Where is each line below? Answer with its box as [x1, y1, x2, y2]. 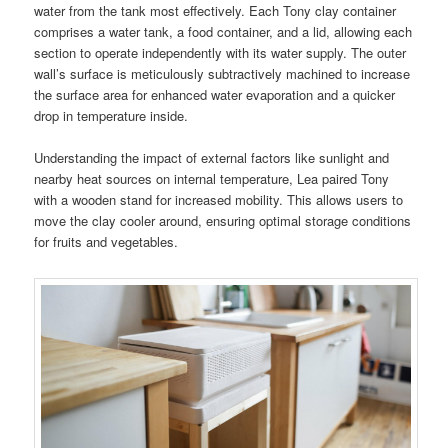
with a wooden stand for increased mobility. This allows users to [34, 189, 404, 209]
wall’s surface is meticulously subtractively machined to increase [34, 63, 411, 83]
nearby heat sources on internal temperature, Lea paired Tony [34, 168, 390, 188]
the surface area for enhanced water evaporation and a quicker [34, 84, 396, 104]
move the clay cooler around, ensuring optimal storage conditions [34, 210, 412, 230]
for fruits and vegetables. [34, 231, 179, 251]
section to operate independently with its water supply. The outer [34, 42, 407, 62]
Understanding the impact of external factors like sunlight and [34, 147, 390, 167]
